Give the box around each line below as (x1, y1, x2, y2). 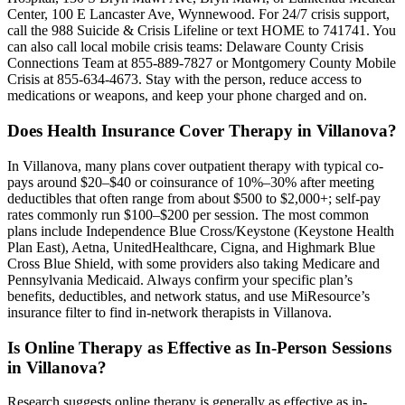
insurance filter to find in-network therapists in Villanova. (7, 304, 332, 320)
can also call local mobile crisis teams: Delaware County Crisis (7, 39, 363, 55)
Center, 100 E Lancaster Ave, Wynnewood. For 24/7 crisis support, (7, 6, 390, 23)
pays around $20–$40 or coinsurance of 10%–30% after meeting (7, 174, 374, 190)
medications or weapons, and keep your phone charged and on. (7, 88, 367, 104)
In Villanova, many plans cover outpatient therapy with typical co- (7, 157, 383, 174)
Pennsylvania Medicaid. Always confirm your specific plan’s (7, 271, 353, 287)
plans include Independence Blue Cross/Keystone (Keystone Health (7, 222, 394, 239)
